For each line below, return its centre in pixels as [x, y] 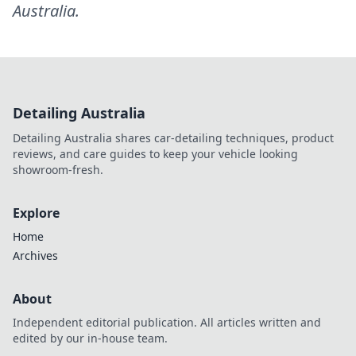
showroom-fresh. [58, 170]
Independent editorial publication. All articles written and [167, 322]
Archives [35, 255]
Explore [36, 213]
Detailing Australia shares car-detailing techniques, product [173, 138]
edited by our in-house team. [90, 338]
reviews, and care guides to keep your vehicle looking [155, 154]
